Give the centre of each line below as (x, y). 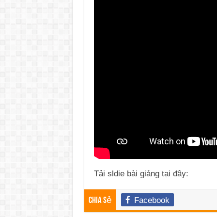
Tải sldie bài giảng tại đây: (142, 173)
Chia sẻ (100, 201)
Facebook (152, 200)
